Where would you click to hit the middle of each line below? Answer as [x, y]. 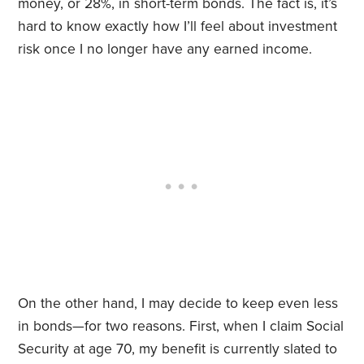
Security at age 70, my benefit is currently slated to [178, 349]
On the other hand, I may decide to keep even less [178, 304]
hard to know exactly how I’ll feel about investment [178, 27]
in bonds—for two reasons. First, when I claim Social [181, 327]
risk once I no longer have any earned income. [165, 50]
